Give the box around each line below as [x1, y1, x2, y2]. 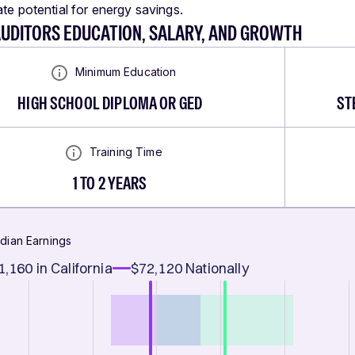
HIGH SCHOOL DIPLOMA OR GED [17, 91, 203, 116]
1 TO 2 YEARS [72, 171, 147, 196]
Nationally [185, 259, 249, 278]
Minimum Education [74, 64, 177, 78]
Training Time [89, 144, 162, 158]
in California [36, 259, 113, 278]
